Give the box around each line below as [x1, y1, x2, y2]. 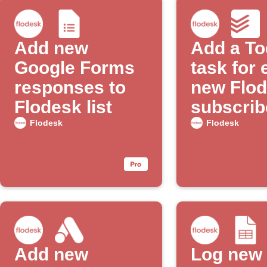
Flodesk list [14, 97, 112, 117]
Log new [191, 244, 262, 264]
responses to [14, 77, 126, 97]
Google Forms [14, 58, 135, 77]
